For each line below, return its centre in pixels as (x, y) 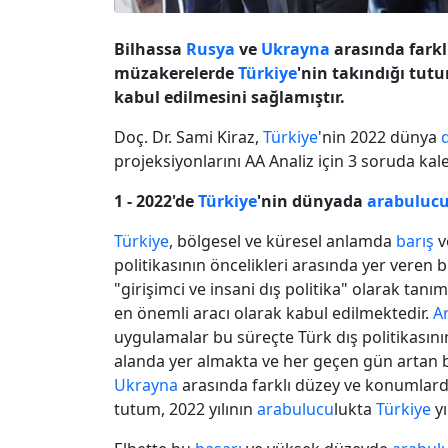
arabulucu (295, 408)
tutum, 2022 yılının (185, 408)
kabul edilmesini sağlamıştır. (229, 96)
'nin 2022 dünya (379, 136)
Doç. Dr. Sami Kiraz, (188, 136)
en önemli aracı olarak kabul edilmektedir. (273, 312)
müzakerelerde (176, 72)
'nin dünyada (312, 200)
